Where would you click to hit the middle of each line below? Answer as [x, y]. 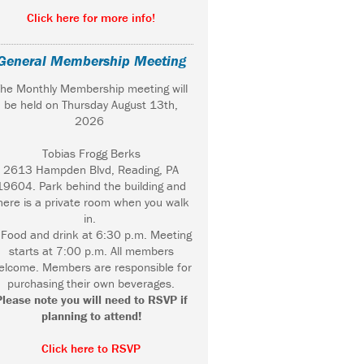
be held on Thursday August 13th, [91, 105]
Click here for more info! [91, 18]
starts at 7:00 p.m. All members [91, 251]
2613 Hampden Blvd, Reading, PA [91, 170]
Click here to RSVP [91, 349]
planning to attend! [91, 316]
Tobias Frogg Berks [91, 154]
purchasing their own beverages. [91, 284]
